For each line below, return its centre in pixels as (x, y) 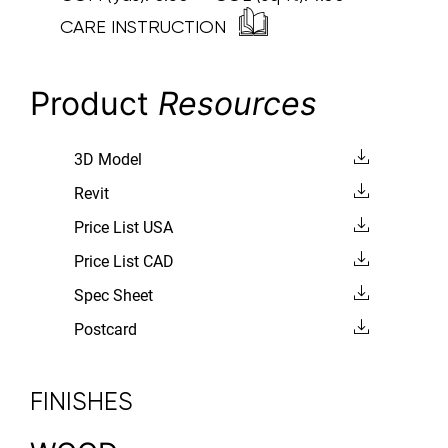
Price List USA (123, 227)
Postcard (105, 329)
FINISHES (81, 401)
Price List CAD (123, 261)
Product (94, 103)
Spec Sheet (113, 295)
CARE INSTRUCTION (145, 26)
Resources (237, 103)
